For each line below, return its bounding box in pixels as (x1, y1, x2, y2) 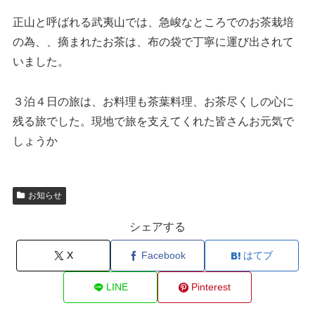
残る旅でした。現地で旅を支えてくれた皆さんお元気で (13, 115, 295, 127)
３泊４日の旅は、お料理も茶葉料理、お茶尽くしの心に (13, 95, 295, 108)
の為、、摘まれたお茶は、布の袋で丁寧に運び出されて (13, 35, 295, 48)
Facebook (141, 250, 186, 262)
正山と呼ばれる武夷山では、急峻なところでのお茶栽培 (13, 15, 295, 28)
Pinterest (191, 281, 231, 293)
